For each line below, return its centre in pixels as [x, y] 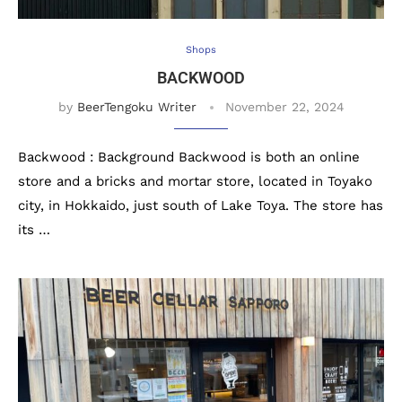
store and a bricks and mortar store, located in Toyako [195, 181]
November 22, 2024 [284, 107]
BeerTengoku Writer [136, 107]
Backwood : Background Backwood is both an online [189, 157]
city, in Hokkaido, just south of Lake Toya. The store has [201, 205]
